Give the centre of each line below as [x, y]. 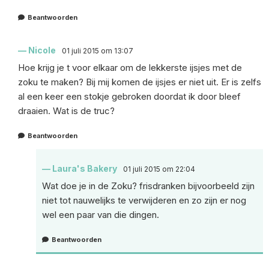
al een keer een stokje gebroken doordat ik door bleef [129, 96]
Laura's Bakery [85, 168]
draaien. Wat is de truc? [66, 110]
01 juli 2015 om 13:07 [98, 50]
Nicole [42, 50]
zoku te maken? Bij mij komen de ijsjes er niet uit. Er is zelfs [140, 82]
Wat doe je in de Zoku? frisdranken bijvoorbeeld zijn [148, 186]
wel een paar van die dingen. [101, 214]
